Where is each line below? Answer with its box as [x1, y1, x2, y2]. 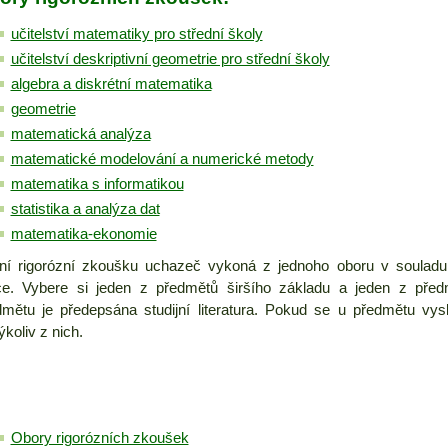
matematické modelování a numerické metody [10, 151, 314, 168]
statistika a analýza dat [10, 201, 160, 218]
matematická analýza [10, 126, 151, 143]
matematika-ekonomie [10, 226, 157, 243]
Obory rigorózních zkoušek [10, 430, 189, 446]
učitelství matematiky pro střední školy [10, 26, 263, 43]
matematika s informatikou [10, 176, 184, 193]
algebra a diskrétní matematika [10, 76, 212, 93]
